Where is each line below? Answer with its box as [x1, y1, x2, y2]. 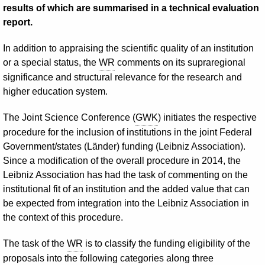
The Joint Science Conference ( [3, 112, 135, 122]
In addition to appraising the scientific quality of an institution [3, 43, 254, 53]
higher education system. [3, 86, 108, 96]
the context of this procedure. [3, 212, 123, 222]
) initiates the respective [158, 112, 257, 122]
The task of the [3, 238, 67, 248]
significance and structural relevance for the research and [3, 72, 242, 82]
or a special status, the [3, 57, 99, 67]
